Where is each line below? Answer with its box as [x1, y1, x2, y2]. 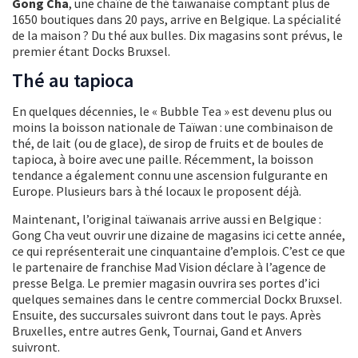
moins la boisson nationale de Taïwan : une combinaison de [12, 119, 333, 136]
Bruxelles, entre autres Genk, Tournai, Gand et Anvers [12, 323, 302, 340]
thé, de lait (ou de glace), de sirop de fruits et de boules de [12, 135, 324, 152]
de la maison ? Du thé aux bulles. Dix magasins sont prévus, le [12, 27, 343, 44]
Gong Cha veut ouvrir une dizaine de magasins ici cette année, [12, 227, 345, 244]
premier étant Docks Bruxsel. [12, 43, 170, 60]
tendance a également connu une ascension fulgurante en [12, 167, 328, 184]
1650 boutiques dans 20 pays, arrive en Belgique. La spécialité [12, 11, 341, 28]
